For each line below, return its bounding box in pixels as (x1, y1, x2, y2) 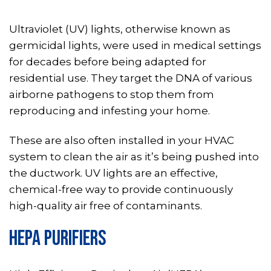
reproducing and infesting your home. (9, 105, 210, 117)
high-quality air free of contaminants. (9, 199, 202, 212)
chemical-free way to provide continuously (9, 183, 233, 195)
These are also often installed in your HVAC (9, 134, 234, 146)
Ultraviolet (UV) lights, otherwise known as (9, 23, 230, 36)
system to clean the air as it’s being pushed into (9, 150, 259, 163)
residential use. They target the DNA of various (9, 72, 252, 85)
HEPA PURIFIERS (9, 225, 106, 252)
